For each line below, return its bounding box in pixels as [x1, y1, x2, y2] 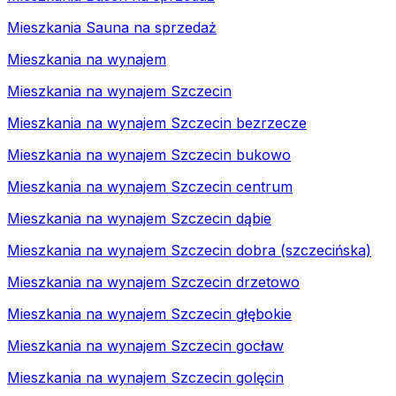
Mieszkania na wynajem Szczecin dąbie [7, 209, 271, 227]
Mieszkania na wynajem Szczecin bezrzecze [7, 113, 307, 132]
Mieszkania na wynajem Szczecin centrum [7, 177, 293, 195]
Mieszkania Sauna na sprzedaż [7, 18, 217, 36]
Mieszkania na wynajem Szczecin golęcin [7, 368, 284, 386]
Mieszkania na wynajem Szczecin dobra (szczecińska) [7, 240, 371, 259]
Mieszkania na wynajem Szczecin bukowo [7, 145, 291, 164]
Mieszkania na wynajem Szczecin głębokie [7, 304, 292, 323]
